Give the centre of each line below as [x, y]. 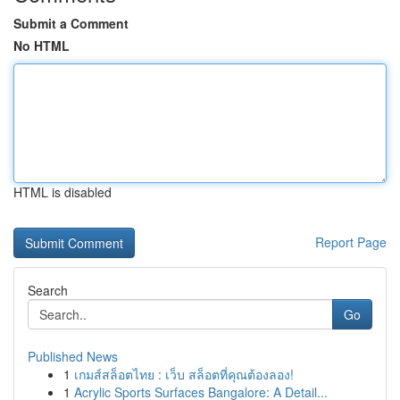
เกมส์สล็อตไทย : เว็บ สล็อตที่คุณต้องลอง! [184, 374]
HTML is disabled [62, 192]
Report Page [351, 242]
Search [48, 290]
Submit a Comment [71, 23]
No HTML [42, 46]
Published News [73, 356]
